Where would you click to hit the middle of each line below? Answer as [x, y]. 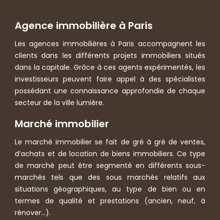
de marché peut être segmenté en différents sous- [110, 165]
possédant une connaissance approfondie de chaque [110, 91]
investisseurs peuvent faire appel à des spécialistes [110, 79]
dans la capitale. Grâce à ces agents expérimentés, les [110, 67]
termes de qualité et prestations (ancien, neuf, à [110, 201]
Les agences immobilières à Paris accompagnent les [110, 43]
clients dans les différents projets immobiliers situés [110, 55]
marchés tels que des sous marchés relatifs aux [110, 177]
